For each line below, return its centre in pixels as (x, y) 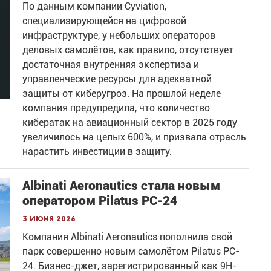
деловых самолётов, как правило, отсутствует (128, 50)
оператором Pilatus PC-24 (100, 201)
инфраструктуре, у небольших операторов (119, 35)
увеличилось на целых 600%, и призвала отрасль (135, 137)
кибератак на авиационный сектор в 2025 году (130, 122)
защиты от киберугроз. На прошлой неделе (122, 93)
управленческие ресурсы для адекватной (117, 79)
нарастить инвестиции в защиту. (97, 151)
